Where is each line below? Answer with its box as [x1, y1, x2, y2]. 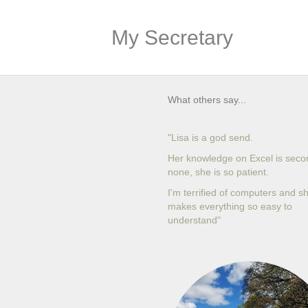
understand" [168, 214, 221, 225]
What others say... [168, 94, 246, 105]
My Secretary [111, 26, 233, 49]
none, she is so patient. [168, 166, 269, 177]
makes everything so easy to [168, 201, 292, 212]
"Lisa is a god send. [168, 132, 253, 143]
